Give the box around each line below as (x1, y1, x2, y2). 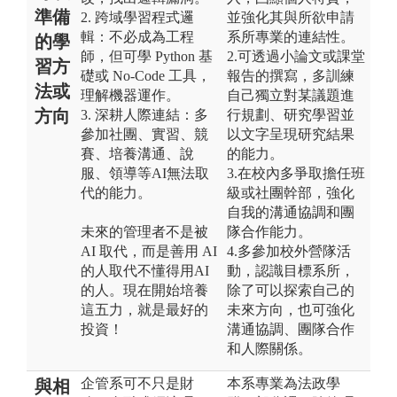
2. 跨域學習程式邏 (81, 9, 194, 25)
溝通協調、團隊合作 (227, 321, 354, 337)
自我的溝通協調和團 (227, 204, 354, 220)
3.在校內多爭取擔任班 (227, 165, 365, 181)
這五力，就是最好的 (81, 301, 208, 317)
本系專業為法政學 (227, 375, 340, 391)
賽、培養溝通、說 (81, 145, 194, 161)
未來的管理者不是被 (81, 223, 208, 239)
